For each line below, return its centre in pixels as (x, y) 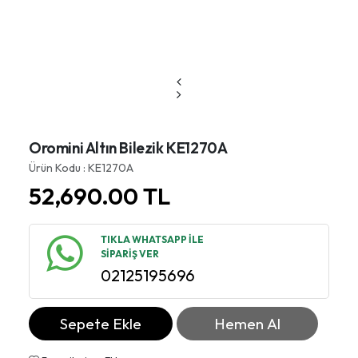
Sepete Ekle (101, 324)
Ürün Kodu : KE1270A (81, 168)
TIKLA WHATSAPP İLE (152, 240)
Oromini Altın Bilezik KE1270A (128, 148)
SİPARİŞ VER (130, 254)
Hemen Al (248, 324)
